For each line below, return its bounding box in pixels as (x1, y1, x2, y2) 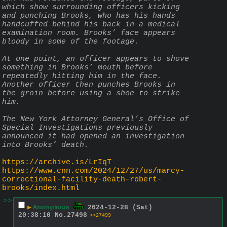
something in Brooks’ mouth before (2, 63, 153, 72)
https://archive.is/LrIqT (2, 158, 111, 167)
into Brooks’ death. (2, 140, 89, 149)
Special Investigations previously (2, 123, 153, 132)
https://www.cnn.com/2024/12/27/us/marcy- (2, 166, 184, 175)
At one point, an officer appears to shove (2, 54, 189, 63)
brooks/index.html (2, 183, 80, 193)
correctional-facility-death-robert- (2, 175, 162, 184)
